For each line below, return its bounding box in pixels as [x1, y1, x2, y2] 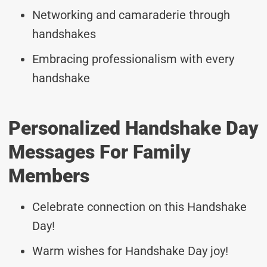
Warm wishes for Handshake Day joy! [32, 243, 228, 258]
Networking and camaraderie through [32, 7, 230, 22]
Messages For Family [8, 140, 191, 163]
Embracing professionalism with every [32, 51, 234, 66]
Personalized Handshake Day [8, 116, 259, 139]
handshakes [32, 26, 96, 41]
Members [8, 164, 89, 187]
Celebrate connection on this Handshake [32, 199, 247, 214]
